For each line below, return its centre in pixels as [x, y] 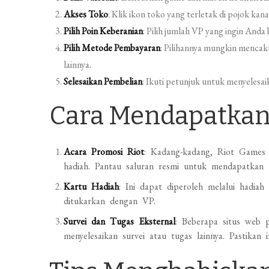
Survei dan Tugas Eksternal [120, 221]
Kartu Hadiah [92, 186]
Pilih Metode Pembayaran [112, 48]
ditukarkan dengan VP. [110, 201]
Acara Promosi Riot [104, 152]
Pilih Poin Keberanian [104, 31]
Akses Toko [86, 14]
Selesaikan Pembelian [103, 81]
